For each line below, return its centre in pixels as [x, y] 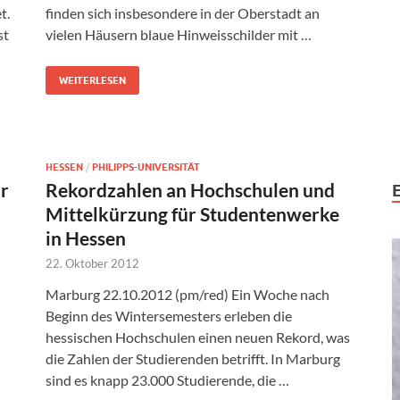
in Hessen [86, 238]
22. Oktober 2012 [92, 264]
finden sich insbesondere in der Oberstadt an [183, 13]
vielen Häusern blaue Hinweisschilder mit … [179, 35]
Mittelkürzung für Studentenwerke [192, 214]
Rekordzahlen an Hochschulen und [190, 190]
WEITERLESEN [92, 81]
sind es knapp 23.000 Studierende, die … [167, 380]
